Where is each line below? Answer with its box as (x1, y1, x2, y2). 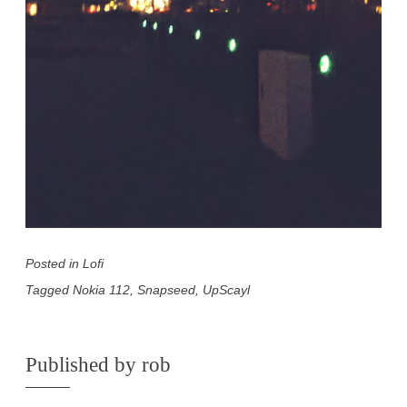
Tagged (25, 283, 73, 298)
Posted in (25, 256, 83, 272)
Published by (25, 353, 142, 377)
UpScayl (203, 283, 250, 298)
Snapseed (137, 283, 195, 298)
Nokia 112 (73, 283, 130, 298)
